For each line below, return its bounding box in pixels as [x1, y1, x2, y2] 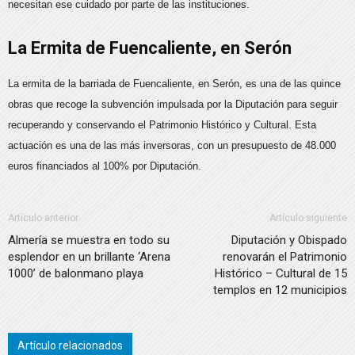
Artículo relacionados [17, 339, 123, 352]
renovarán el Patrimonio [223, 250, 347, 264]
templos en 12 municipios [213, 283, 347, 297]
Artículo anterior [8, 212, 78, 223]
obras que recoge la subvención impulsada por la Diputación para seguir [8, 98, 338, 110]
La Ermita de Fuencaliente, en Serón [8, 38, 292, 58]
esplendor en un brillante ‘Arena [8, 250, 170, 264]
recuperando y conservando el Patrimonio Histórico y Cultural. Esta [8, 119, 316, 131]
